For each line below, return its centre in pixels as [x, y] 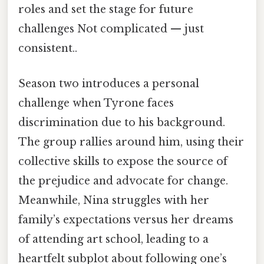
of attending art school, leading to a [113, 239]
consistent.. [48, 49]
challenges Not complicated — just [111, 29]
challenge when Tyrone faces [96, 103]
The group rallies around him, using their [131, 142]
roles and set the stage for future [106, 10]
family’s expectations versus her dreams [126, 220]
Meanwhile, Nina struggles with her [114, 200]
